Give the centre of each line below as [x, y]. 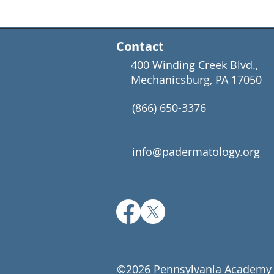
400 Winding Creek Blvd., [194, 65]
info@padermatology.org [196, 152]
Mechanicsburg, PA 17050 [196, 80]
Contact [140, 46]
